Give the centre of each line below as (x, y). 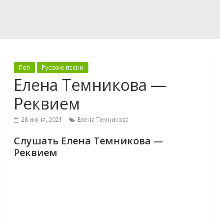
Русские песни (63, 68)
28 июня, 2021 (42, 120)
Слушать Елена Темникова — (89, 141)
